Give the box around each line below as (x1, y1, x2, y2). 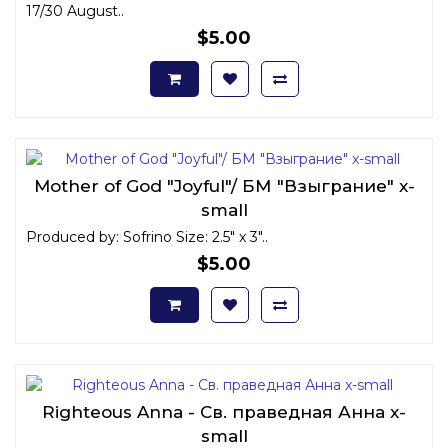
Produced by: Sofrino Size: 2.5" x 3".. (26, 227, 268, 246)
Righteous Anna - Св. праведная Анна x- (42, 401, 406, 422)
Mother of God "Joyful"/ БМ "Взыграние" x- (33, 175, 415, 196)
